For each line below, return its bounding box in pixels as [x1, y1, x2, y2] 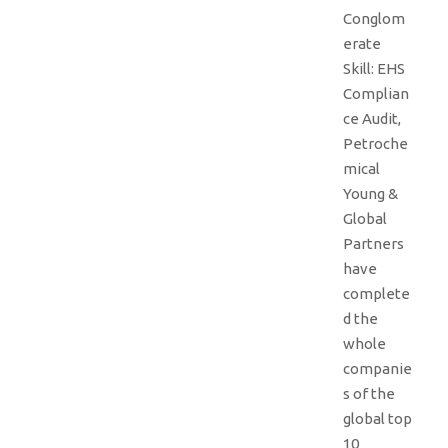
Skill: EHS [343, 60, 405, 77]
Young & [343, 185, 398, 202]
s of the [343, 385, 395, 402]
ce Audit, [343, 110, 401, 127]
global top [343, 410, 412, 427]
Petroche [343, 135, 408, 152]
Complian [343, 85, 409, 102]
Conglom [343, 10, 405, 27]
